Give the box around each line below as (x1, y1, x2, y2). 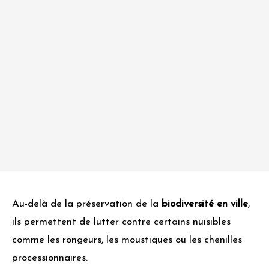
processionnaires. (12, 253, 91, 264)
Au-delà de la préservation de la (12, 199, 162, 210)
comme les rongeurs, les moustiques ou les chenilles (12, 235, 242, 246)
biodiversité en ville (162, 199, 248, 210)
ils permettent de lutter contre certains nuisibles (12, 217, 231, 228)
